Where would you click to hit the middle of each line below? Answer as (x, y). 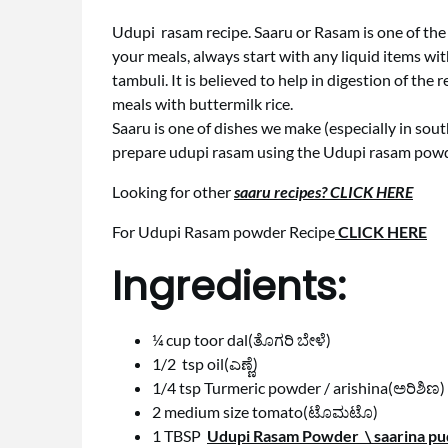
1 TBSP (179, 435)
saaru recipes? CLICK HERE (323, 191)
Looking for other (173, 191)
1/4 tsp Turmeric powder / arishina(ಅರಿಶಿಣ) (298, 387)
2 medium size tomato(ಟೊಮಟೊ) (265, 411)
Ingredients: (229, 286)
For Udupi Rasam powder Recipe (223, 231)
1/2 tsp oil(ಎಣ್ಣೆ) (205, 363)
